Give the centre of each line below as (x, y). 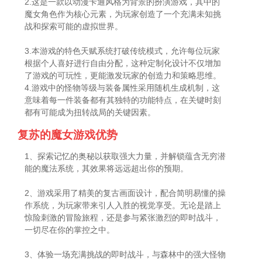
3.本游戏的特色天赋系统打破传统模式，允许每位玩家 (123, 51)
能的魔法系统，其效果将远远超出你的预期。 (107, 169)
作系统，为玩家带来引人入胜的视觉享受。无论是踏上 (123, 206)
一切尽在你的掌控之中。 (70, 230)
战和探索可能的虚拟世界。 (74, 26)
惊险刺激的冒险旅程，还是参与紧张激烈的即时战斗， (123, 218)
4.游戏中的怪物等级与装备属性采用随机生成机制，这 (123, 87)
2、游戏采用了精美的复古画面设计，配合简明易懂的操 (125, 193)
